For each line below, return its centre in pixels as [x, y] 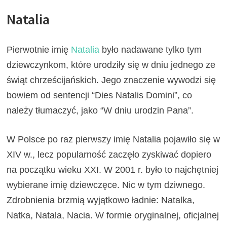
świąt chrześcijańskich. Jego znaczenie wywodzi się [111, 80]
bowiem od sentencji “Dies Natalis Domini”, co [100, 95]
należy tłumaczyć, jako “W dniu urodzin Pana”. [100, 110]
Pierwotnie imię [39, 49]
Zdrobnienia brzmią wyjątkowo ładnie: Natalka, [101, 200]
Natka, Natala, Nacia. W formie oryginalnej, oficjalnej [113, 215]
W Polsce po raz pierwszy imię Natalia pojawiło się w [113, 139]
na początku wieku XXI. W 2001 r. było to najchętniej [113, 169]
